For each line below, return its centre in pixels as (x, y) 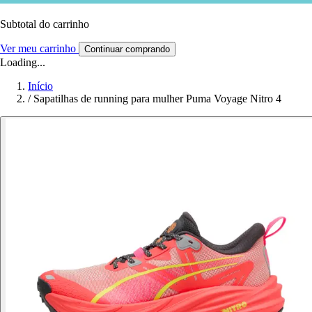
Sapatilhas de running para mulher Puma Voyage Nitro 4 (157, 98)
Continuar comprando (127, 49)
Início (40, 86)
